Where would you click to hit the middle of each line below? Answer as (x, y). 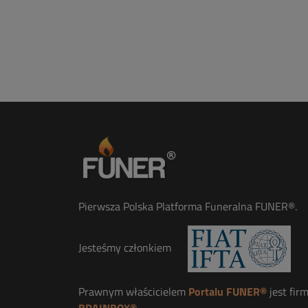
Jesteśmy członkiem (126, 247)
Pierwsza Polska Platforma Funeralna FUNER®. (188, 206)
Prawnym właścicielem (133, 291)
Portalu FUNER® (228, 291)
